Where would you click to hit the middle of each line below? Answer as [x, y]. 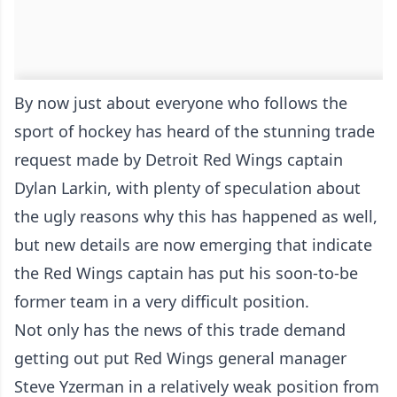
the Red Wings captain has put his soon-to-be [186, 273]
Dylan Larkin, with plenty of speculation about [187, 188]
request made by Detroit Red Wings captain [179, 160]
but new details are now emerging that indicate [193, 245]
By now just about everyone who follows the [181, 103]
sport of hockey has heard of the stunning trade [195, 132]
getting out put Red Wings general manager [180, 358]
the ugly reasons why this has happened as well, [196, 217]
